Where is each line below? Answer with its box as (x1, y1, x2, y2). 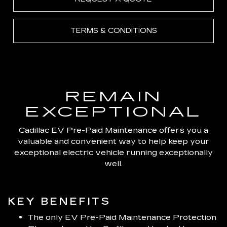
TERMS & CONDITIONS (70, 26, 157, 35)
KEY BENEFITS (8, 195, 110, 207)
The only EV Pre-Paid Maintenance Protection (28, 212, 216, 222)
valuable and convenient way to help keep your (18, 136, 209, 146)
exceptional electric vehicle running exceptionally (14, 147, 213, 157)
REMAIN (64, 88, 163, 105)
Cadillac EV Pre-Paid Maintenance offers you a (19, 125, 208, 135)
